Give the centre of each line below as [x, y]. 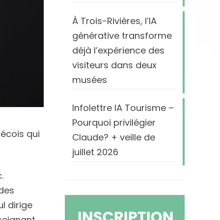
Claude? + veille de [113, 137]
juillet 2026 [95, 152]
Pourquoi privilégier [114, 123]
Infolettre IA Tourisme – [123, 108]
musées [89, 80]
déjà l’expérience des [118, 50]
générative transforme [122, 36]
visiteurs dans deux [114, 65]
